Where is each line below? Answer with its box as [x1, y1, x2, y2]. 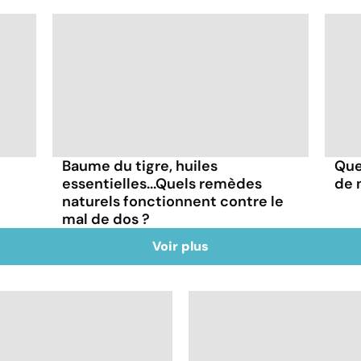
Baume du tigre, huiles [62, 156, 218, 176]
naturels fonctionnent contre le [62, 191, 284, 211]
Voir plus [152, 237, 209, 255]
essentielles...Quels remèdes [62, 173, 263, 193]
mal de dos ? [62, 209, 151, 229]
